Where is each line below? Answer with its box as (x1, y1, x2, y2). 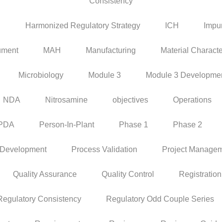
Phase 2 (173, 120, 202, 129)
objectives (112, 95, 148, 104)
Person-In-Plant (39, 120, 94, 129)
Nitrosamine (45, 95, 88, 104)
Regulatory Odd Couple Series (106, 194, 214, 203)
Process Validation (71, 145, 137, 154)
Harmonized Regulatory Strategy (25, 21, 140, 30)
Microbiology (18, 70, 63, 79)
